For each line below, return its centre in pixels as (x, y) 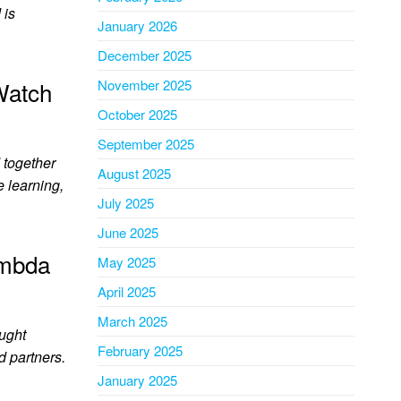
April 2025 (126, 291)
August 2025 (134, 173)
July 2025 (125, 203)
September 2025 (145, 144)
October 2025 (137, 114)
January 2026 (137, 26)
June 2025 (128, 232)
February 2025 (140, 350)
